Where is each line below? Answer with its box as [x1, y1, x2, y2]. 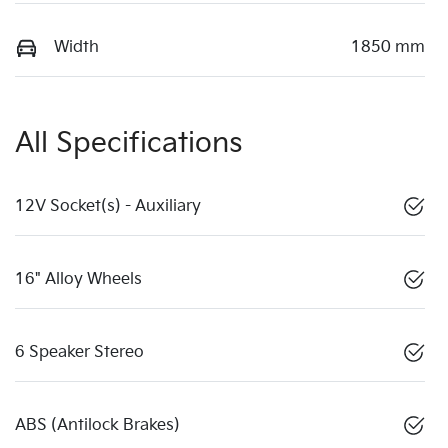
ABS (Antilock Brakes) [15, 415, 180, 435]
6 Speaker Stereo [15, 342, 144, 362]
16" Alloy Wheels [15, 269, 142, 289]
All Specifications [15, 126, 243, 160]
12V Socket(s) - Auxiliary [15, 196, 201, 216]
